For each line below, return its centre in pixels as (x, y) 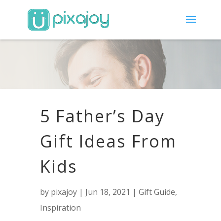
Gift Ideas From (108, 141)
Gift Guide (157, 192)
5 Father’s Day (102, 116)
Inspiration (60, 208)
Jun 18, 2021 (108, 192)
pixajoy (64, 192)
